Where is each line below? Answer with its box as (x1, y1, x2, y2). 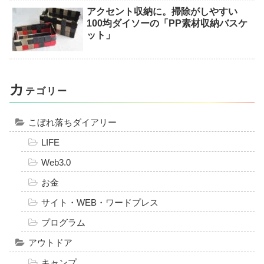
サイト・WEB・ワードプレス (41, 197, 159, 207)
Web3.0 (41, 157, 71, 167)
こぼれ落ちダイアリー (28, 117, 117, 127)
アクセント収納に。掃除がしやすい (87, 6, 238, 17)
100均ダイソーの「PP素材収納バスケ (87, 18, 248, 29)
